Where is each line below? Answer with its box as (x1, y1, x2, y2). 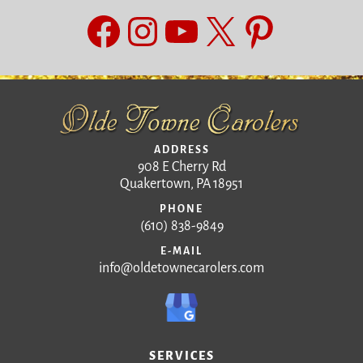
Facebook (83, 11, 227, 49)
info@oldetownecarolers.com (99, 261, 264, 276)
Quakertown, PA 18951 (120, 177, 243, 192)
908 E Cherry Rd (137, 160, 226, 175)
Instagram (122, 11, 278, 49)
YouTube (161, 11, 288, 49)
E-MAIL (160, 246, 203, 258)
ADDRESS (153, 144, 210, 156)
